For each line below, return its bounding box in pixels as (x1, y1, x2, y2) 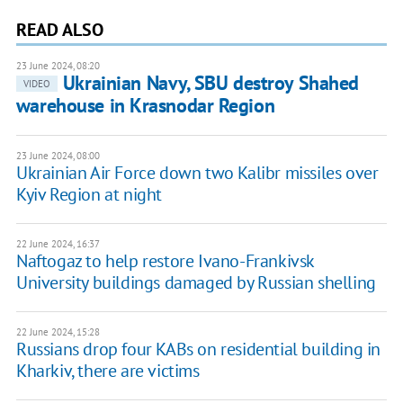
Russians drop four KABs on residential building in (15, 336, 381, 361)
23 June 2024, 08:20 (15, 58, 100, 72)
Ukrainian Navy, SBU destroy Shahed (62, 69, 359, 95)
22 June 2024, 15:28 (15, 325, 100, 338)
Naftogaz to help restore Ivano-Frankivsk (15, 248, 314, 273)
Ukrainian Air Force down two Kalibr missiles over (15, 160, 379, 184)
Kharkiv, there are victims (15, 358, 200, 382)
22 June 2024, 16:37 (15, 237, 100, 250)
